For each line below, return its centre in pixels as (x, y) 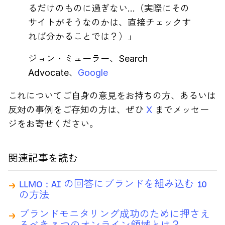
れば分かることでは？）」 (82, 36)
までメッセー (181, 109)
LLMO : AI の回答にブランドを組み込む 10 (113, 184)
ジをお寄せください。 (53, 124)
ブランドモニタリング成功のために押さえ (115, 214)
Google (93, 72)
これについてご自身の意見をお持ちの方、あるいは (112, 95)
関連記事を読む (43, 158)
